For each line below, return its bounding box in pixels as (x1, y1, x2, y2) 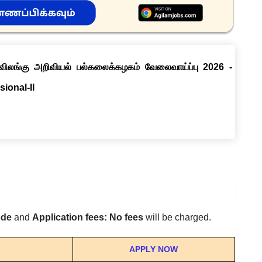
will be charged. (145, 212, 211, 222)
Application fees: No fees (32, 212, 146, 222)
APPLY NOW (129, 244, 178, 254)
